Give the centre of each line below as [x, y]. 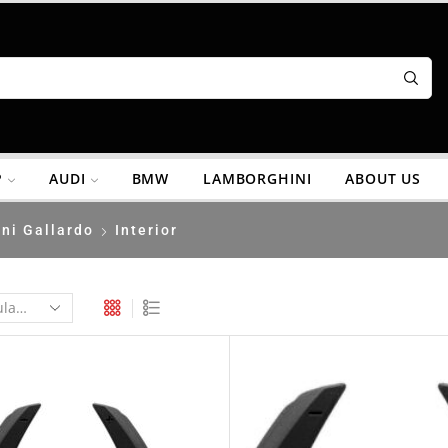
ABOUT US [383, 178]
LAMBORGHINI [257, 178]
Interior [146, 230]
